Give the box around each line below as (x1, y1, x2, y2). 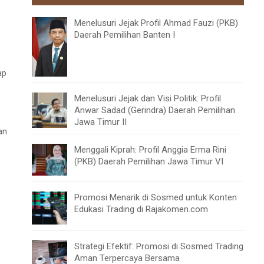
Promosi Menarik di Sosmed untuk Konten (74, 192, 237, 203)
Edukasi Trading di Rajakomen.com (74, 203, 208, 214)
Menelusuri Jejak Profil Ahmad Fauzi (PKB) (74, 18, 238, 29)
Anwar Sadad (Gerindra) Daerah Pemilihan (74, 105, 235, 116)
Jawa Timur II (74, 117, 127, 128)
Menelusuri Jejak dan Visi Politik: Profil (74, 93, 221, 104)
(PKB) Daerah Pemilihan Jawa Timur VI (74, 156, 223, 167)
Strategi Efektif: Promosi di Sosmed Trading (74, 241, 243, 252)
